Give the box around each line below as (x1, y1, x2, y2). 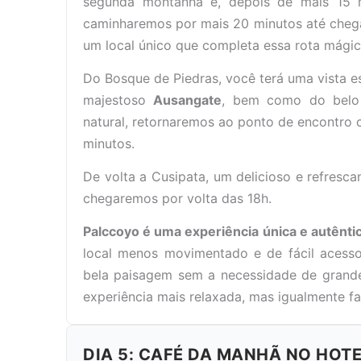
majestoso (83, 92, 154, 108)
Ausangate (153, 92, 222, 108)
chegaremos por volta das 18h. (83, 190, 272, 206)
